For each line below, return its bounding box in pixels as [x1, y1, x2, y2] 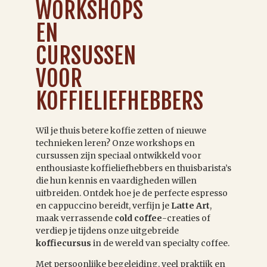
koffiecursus [36, 237, 93, 249]
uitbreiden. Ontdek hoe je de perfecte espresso [36, 187, 228, 198]
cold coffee [114, 212, 162, 223]
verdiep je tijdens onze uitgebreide [36, 225, 179, 236]
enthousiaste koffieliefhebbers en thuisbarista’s [36, 162, 231, 173]
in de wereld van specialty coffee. [93, 237, 229, 249]
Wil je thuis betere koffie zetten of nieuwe [36, 125, 206, 136]
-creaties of [162, 212, 210, 223]
